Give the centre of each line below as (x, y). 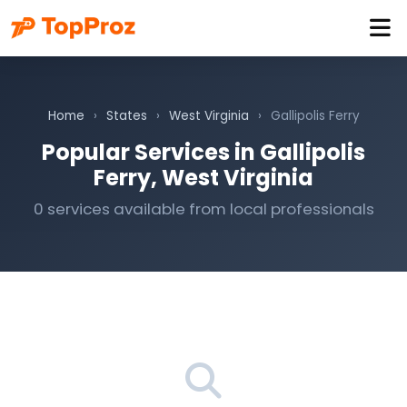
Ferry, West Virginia (203, 178)
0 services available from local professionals (203, 209)
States (126, 116)
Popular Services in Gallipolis (203, 152)
